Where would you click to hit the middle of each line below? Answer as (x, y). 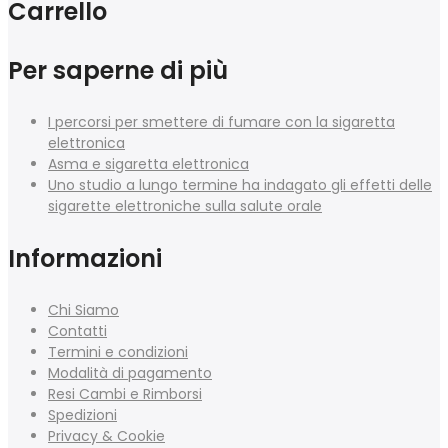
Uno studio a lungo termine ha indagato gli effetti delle (240, 185)
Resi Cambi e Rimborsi (125, 394)
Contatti (77, 331)
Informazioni (85, 259)
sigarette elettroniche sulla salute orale (185, 206)
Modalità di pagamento (130, 373)
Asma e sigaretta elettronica (148, 164)
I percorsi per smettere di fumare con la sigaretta (221, 122)
